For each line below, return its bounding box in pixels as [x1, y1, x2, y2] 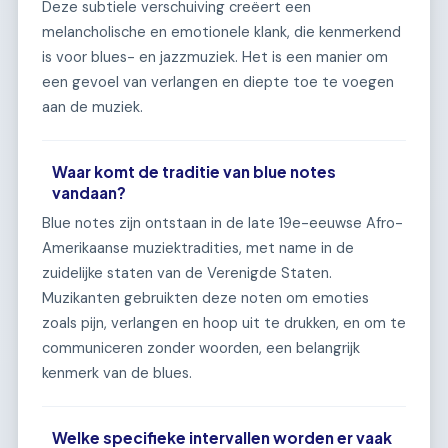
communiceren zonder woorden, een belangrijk [42, 338, 360, 359]
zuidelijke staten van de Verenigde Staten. [42, 263, 332, 284]
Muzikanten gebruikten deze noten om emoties [42, 288, 369, 309]
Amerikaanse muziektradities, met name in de [42, 238, 354, 259]
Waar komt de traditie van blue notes [52, 161, 337, 181]
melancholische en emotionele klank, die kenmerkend [42, 21, 401, 42]
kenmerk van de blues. [42, 363, 192, 384]
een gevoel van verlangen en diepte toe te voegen [42, 71, 394, 92]
